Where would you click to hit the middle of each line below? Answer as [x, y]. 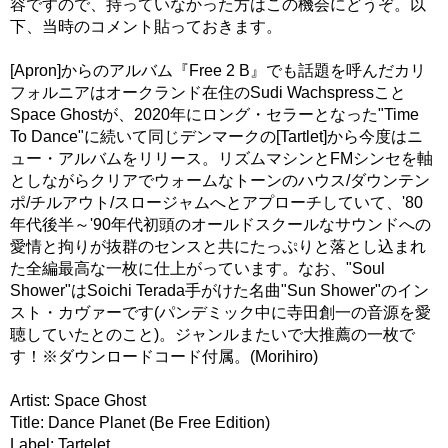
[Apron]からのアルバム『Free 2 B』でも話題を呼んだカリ [218, 70]
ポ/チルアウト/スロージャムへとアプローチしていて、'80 [216, 202]
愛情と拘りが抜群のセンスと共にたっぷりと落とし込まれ [218, 246]
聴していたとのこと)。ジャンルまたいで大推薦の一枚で [212, 334]
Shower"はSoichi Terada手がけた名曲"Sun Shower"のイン [219, 290]
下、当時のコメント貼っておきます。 [146, 26]
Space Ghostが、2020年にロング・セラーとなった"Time [214, 114]
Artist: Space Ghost [78, 400]
